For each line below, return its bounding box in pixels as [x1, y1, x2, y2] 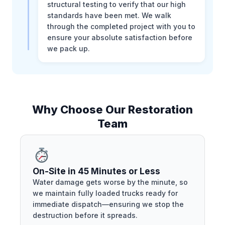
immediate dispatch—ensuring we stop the [33, 200, 184, 209]
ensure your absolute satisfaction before [47, 33, 192, 42]
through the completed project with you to [47, 22, 195, 31]
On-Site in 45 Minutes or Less [33, 166, 160, 177]
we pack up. [47, 44, 90, 53]
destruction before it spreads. [33, 211, 138, 220]
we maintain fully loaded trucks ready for [33, 189, 178, 198]
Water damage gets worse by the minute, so [33, 178, 188, 187]
